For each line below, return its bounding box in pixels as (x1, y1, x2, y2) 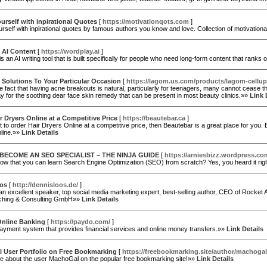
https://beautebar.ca (123, 114, 185, 122)
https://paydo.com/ (51, 218, 110, 225)
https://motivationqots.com (103, 18, 189, 25)
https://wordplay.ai (41, 48, 100, 55)
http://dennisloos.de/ (13, 181, 78, 188)
